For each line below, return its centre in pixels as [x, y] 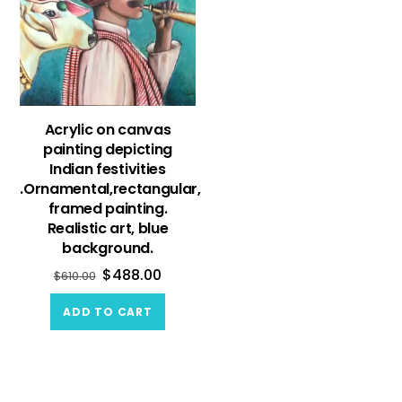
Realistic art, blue [108, 228]
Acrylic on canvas [108, 129]
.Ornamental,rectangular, [110, 188]
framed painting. [108, 208]
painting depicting [108, 149]
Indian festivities [108, 169]
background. [108, 248]
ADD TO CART [108, 311]
